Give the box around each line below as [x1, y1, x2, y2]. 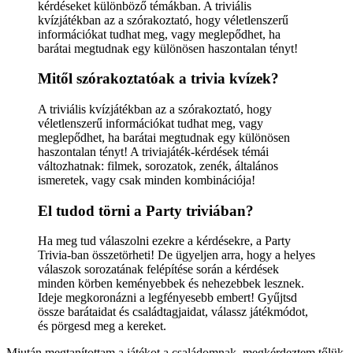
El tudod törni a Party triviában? [38, 202, 254, 219]
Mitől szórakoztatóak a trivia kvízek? [38, 70, 279, 87]
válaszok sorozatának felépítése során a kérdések [38, 262, 279, 277]
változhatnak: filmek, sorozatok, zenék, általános [38, 158, 278, 173]
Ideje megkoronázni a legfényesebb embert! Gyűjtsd [38, 291, 297, 305]
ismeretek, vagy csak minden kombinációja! [38, 173, 255, 187]
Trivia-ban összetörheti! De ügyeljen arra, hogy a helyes [38, 248, 315, 262]
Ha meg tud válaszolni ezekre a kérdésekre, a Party [38, 234, 291, 248]
